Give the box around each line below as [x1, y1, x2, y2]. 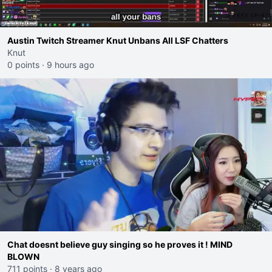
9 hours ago [47, 59, 94, 70]
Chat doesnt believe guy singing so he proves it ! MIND [7, 239, 233, 250]
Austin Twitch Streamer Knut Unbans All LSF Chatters [7, 35, 228, 46]
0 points [7, 59, 39, 70]
